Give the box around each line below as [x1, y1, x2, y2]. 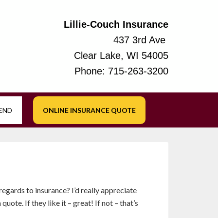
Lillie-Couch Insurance [64, 19, 168, 30]
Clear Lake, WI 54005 [74, 50, 168, 61]
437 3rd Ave [113, 35, 168, 45]
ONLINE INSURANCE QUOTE [43, 106, 136, 114]
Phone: [74, 66, 108, 76]
